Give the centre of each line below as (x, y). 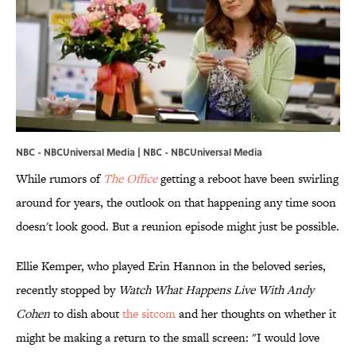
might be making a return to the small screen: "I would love (168, 338)
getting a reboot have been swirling (248, 179)
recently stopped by (67, 290)
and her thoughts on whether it (256, 314)
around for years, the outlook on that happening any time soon (176, 203)
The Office (130, 179)
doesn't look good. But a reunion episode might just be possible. (178, 226)
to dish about (88, 314)
